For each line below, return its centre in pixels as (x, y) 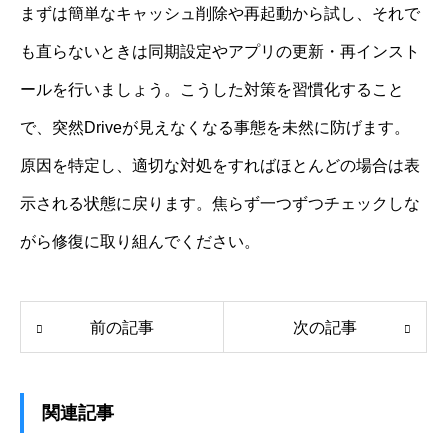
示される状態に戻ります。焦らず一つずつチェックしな (220, 204)
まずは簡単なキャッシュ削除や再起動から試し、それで (220, 14)
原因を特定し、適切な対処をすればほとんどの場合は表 (220, 166)
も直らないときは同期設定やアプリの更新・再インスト (220, 52)
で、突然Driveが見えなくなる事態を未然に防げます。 (215, 128)
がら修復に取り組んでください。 (140, 242)
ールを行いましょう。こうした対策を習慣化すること (212, 90)
